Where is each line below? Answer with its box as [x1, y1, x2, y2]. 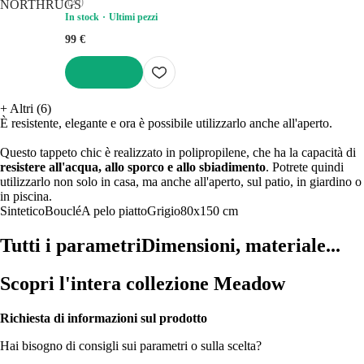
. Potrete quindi [266, 159, 344, 174]
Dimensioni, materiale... [141, 234, 340, 256]
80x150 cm [180, 203, 238, 218]
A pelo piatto [81, 203, 147, 218]
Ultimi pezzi [109, 11, 158, 23]
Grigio [147, 203, 180, 218]
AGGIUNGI [65, 88, 117, 100]
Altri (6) [10, 101, 51, 115]
